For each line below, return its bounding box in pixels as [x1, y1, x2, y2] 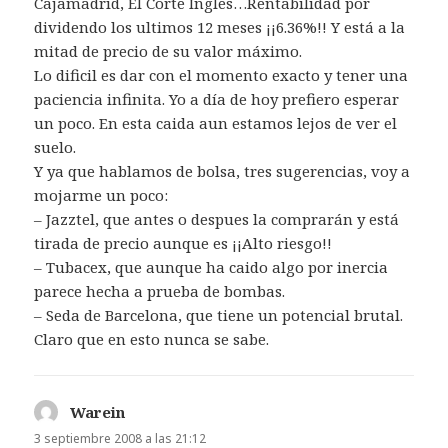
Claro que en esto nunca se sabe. [34, 329, 270, 350]
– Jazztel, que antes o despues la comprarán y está [34, 209, 400, 230]
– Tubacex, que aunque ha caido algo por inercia [34, 257, 389, 278]
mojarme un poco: [34, 185, 169, 206]
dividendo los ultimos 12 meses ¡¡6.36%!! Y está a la [34, 17, 406, 38]
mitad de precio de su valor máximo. [34, 41, 303, 62]
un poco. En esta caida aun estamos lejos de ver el [34, 113, 398, 134]
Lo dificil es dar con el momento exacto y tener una [34, 65, 409, 86]
